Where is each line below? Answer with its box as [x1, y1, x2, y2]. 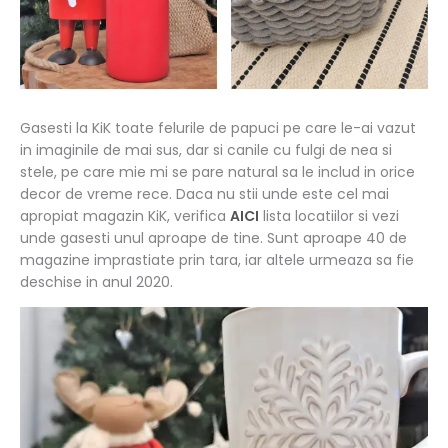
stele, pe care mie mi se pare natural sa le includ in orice [20, 162, 415, 183]
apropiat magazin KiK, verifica [20, 206, 230, 227]
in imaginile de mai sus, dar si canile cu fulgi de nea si [20, 140, 392, 161]
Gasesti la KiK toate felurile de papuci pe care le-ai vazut [20, 118, 416, 139]
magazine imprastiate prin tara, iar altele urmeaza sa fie [20, 250, 414, 271]
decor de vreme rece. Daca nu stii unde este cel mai [20, 184, 389, 205]
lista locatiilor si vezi [259, 206, 399, 227]
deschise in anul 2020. [20, 272, 173, 293]
